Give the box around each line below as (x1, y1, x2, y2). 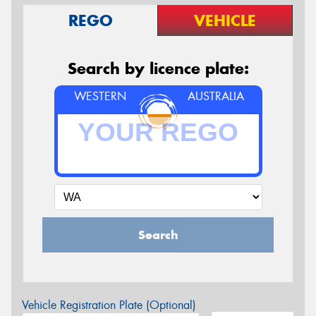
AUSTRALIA (188, 88, 245, 104)
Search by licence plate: (67, 58, 249, 78)
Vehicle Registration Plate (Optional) (22, 297, 196, 312)
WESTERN (73, 88, 126, 104)
